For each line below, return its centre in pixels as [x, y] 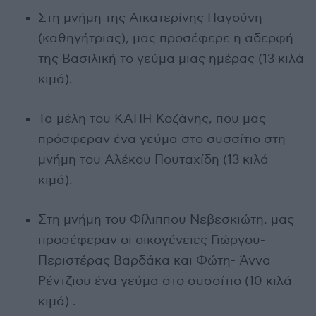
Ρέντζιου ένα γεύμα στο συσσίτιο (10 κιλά [165, 281]
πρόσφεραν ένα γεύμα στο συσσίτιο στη [162, 139]
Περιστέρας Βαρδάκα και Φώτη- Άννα [154, 260]
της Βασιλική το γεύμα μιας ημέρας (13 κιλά [171, 59]
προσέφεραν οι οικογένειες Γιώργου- [151, 240]
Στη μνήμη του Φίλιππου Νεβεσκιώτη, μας [166, 219]
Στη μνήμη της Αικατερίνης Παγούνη [150, 18]
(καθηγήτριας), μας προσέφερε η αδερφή [165, 38]
